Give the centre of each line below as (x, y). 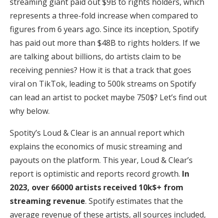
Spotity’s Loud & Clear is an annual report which (97, 133)
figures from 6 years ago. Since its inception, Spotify (104, 29)
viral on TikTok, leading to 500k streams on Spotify (103, 83)
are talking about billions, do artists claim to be (95, 56)
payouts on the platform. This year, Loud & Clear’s (101, 160)
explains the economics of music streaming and (96, 146)
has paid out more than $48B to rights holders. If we (105, 43)
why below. (30, 111)
